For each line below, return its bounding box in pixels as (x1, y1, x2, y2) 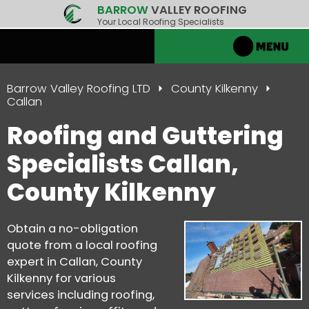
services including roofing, (7, 286, 154, 303)
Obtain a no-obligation (7, 220, 138, 237)
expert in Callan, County (7, 253, 142, 270)
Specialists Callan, (7, 147, 239, 181)
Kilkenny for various (7, 270, 116, 286)
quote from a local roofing (7, 237, 157, 253)
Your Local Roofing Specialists (97, 16, 224, 28)
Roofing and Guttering (7, 119, 283, 152)
